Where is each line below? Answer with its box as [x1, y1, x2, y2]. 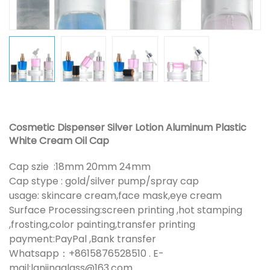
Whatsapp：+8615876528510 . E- [9, 246, 164, 260]
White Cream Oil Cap [9, 133, 109, 148]
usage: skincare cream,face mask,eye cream [9, 188, 224, 202]
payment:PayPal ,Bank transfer [9, 231, 156, 246]
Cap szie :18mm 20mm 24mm [9, 159, 153, 174]
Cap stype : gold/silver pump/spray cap [9, 174, 201, 188]
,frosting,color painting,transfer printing [9, 217, 195, 231]
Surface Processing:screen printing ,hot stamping [9, 202, 242, 217]
